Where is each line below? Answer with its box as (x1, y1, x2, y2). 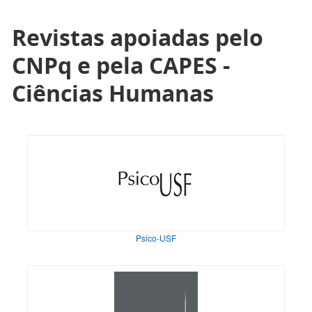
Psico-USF (136, 232, 176, 244)
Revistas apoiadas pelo (12, 22, 263, 53)
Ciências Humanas (12, 78, 214, 109)
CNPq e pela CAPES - (12, 50, 230, 81)
